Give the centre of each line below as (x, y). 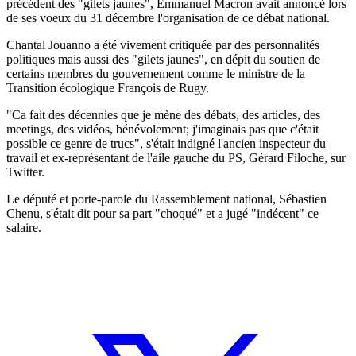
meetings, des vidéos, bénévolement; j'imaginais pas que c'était (163, 129)
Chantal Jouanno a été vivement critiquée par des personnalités (163, 44)
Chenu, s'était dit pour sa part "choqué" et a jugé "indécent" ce (163, 213)
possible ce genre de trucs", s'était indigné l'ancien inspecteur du (166, 143)
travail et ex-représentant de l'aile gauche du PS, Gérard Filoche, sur (176, 157)
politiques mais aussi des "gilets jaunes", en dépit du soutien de (163, 59)
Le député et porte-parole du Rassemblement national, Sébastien (166, 199)
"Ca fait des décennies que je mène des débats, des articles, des (163, 114)
